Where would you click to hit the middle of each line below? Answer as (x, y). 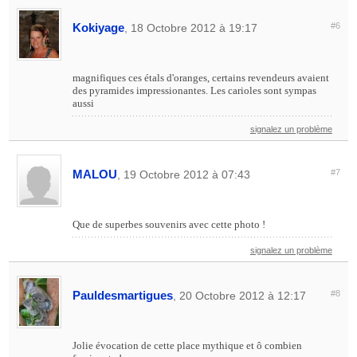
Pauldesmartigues (123, 295)
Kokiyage (99, 27)
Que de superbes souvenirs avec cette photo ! (169, 224)
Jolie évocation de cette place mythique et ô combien (188, 345)
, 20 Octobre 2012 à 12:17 (240, 295)
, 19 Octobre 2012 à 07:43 (184, 174)
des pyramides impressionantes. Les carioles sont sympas (195, 90)
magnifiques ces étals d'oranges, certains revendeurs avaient (201, 77)
